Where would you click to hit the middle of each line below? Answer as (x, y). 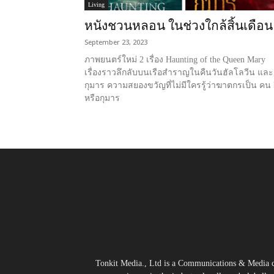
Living (96, 5)
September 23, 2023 (116, 42)
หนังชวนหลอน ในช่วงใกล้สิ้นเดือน (179, 26)
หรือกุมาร (102, 98)
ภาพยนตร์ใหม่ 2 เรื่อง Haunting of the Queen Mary (175, 60)
